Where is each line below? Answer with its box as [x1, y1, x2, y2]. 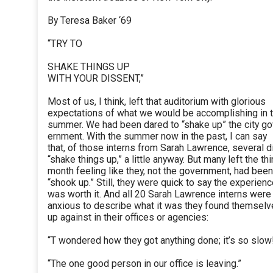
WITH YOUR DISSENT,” [48, 73, 144, 85]
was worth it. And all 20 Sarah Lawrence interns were [48, 188, 271, 200]
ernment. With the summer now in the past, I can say [48, 130, 267, 143]
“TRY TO [48, 38, 82, 50]
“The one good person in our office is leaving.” [48, 258, 241, 270]
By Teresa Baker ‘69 [48, 15, 132, 27]
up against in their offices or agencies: [48, 211, 208, 224]
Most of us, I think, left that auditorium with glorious [48, 96, 266, 108]
